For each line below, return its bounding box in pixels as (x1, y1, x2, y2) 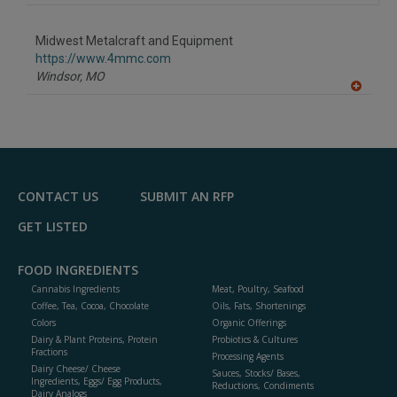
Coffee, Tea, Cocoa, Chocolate (31, 300, 149, 313)
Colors (31, 316, 56, 330)
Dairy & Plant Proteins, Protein (31, 333, 158, 346)
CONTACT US (18, 188, 98, 206)
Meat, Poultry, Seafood (212, 283, 304, 296)
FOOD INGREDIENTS (18, 261, 138, 279)
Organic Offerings (212, 316, 286, 330)
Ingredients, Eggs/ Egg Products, (31, 375, 162, 388)
